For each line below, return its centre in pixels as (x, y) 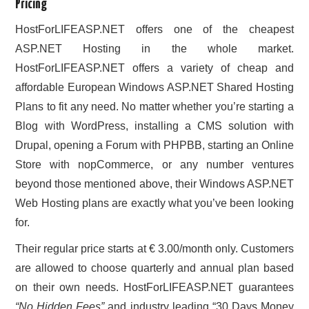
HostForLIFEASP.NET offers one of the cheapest (154, 30)
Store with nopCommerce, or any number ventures (154, 165)
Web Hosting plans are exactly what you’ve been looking (154, 203)
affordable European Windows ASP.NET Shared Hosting (154, 88)
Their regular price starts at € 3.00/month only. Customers (154, 249)
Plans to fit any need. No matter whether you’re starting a (154, 107)
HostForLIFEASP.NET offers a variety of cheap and (154, 68)
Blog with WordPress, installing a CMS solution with (154, 126)
